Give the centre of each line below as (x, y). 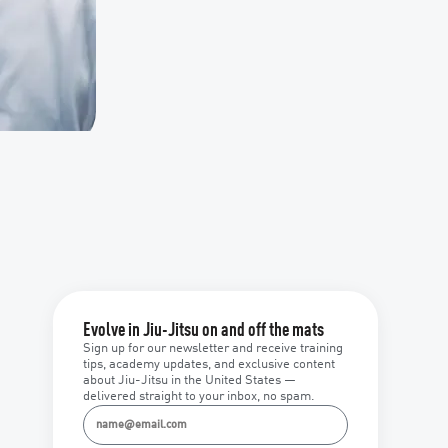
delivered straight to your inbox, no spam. (198, 397)
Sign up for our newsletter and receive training (212, 349)
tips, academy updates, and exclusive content (208, 365)
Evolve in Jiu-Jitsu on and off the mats (203, 331)
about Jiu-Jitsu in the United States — (189, 381)
